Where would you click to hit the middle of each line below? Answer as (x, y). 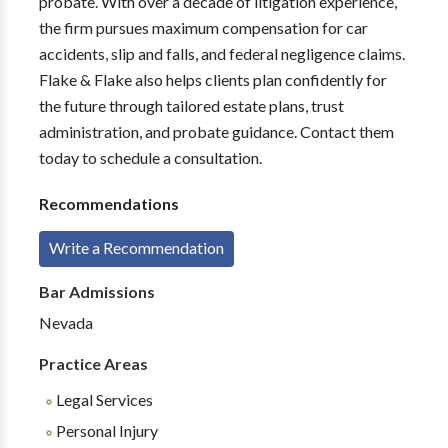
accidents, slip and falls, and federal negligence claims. (221, 53)
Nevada (65, 322)
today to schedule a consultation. (150, 157)
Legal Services (102, 399)
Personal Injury (105, 430)
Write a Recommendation (136, 247)
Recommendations (108, 203)
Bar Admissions (96, 291)
